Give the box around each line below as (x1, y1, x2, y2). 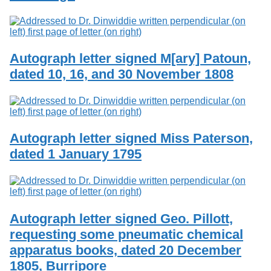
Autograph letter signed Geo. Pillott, (10, 211, 233, 226)
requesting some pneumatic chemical (10, 226, 243, 242)
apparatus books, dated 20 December (10, 242, 241, 258)
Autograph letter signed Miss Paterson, (10, 131, 253, 146)
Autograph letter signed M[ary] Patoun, (10, 50, 251, 66)
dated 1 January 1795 (10, 146, 142, 162)
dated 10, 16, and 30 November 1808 (10, 66, 233, 82)
